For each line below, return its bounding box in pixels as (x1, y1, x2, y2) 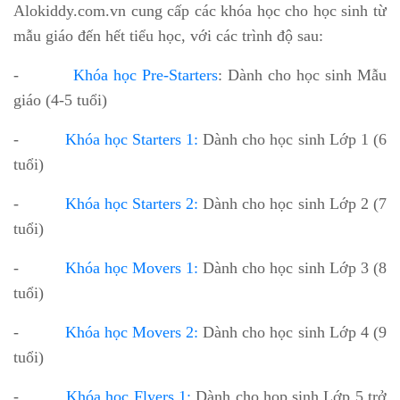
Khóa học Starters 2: (64, 195, 198, 213)
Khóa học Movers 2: (64, 323, 198, 342)
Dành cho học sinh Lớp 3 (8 (197, 259, 387, 278)
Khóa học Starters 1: (64, 130, 198, 149)
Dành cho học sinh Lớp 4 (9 (197, 323, 387, 342)
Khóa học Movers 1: (64, 259, 198, 278)
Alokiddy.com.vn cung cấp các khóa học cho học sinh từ (13, 2, 387, 21)
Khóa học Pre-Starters (72, 66, 218, 85)
